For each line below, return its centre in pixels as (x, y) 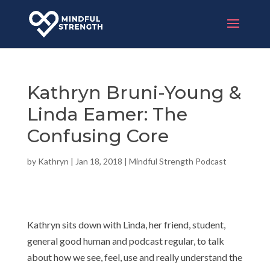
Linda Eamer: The (107, 114)
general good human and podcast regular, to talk (125, 241)
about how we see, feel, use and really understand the (134, 257)
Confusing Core (98, 136)
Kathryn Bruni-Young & (134, 93)
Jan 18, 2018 (99, 161)
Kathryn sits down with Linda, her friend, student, (126, 224)
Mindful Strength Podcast (177, 161)
